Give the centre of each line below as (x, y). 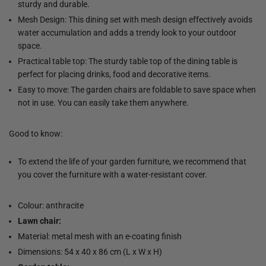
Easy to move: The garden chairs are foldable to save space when (137, 89)
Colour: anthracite (51, 205)
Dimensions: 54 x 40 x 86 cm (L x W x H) (90, 251)
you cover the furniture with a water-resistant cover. (113, 174)
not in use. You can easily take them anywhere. (103, 102)
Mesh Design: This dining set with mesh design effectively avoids (135, 19)
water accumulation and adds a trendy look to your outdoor (127, 32)
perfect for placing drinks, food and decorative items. (114, 74)
